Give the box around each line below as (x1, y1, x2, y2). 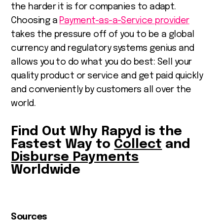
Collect (114, 137, 162, 151)
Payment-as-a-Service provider (59, 16, 189, 25)
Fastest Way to (11, 137, 114, 151)
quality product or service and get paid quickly (11, 71, 203, 80)
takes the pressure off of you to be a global (11, 30, 194, 39)
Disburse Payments (11, 150, 139, 164)
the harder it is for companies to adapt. (11, 2, 176, 11)
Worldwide (11, 163, 81, 177)
